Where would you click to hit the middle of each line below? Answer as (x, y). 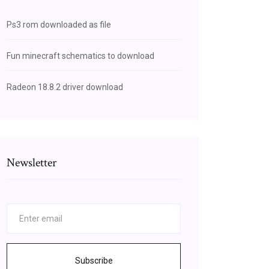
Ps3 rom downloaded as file (59, 25)
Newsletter (32, 163)
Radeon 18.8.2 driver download (65, 87)
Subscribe (94, 261)
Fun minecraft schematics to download (80, 56)
